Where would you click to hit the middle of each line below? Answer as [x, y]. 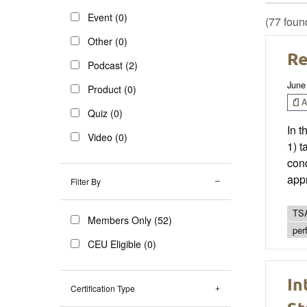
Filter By [86, 181]
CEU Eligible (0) [122, 244]
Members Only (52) [130, 220]
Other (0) [108, 41]
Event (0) [108, 17]
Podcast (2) [113, 65]
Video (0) [108, 137]
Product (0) [112, 89]
